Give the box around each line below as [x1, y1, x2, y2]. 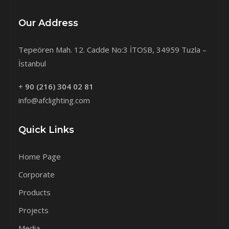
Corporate [18, 169, 55, 179]
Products [18, 187, 51, 197]
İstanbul [18, 58, 46, 68]
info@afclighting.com [18, 95, 90, 105]
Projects [18, 204, 49, 215]
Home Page [18, 151, 61, 162]
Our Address [18, 17, 78, 29]
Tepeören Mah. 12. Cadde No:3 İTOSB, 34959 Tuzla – [18, 44, 207, 55]
